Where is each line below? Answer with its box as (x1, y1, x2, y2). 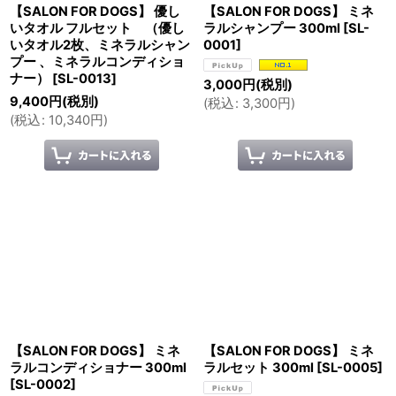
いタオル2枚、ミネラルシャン (10, 36, 190, 53)
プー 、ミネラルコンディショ (10, 53, 185, 70)
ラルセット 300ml (203, 359, 316, 376)
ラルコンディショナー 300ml (10, 359, 187, 376)
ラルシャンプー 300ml (203, 19, 340, 36)
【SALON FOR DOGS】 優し (10, 3, 180, 19)
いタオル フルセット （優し (10, 19, 185, 36)
